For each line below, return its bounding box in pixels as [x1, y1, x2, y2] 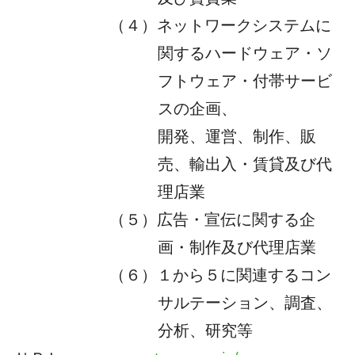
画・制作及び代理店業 [157, 238, 316, 256]
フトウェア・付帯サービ [157, 71, 332, 90]
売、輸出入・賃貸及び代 [157, 155, 332, 173]
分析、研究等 [157, 321, 253, 339]
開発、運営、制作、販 [157, 127, 316, 145]
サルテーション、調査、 [157, 293, 332, 311]
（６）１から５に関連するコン [109, 265, 331, 284]
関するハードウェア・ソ [157, 44, 332, 62]
